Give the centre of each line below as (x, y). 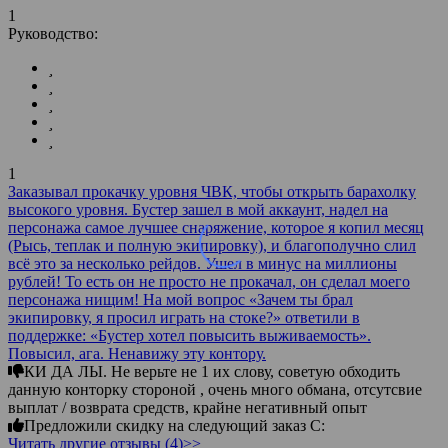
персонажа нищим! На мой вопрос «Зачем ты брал (180, 300)
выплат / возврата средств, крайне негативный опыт (187, 408)
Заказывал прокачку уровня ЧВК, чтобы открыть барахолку (212, 192)
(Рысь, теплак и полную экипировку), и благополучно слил (212, 246)
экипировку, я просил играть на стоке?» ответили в (184, 318)
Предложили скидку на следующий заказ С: (174, 426)
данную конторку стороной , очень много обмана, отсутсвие (215, 390)
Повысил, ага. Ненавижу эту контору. (137, 354)
